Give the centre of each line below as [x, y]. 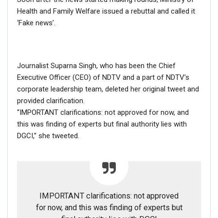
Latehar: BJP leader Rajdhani [126, 203]
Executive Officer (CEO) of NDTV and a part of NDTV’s [103, 78]
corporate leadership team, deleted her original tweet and [108, 89]
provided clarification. [51, 101]
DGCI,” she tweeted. [48, 136]
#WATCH [60, 203]
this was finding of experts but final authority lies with [102, 124]
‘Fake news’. [36, 23]
